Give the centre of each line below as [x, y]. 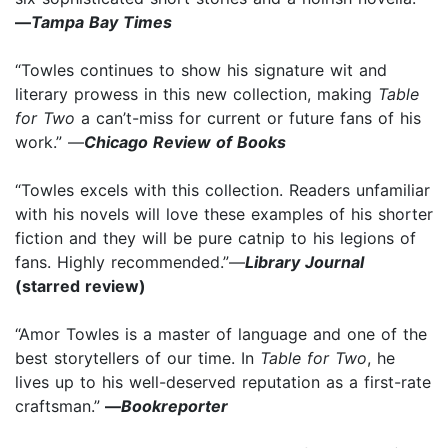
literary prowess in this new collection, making [196, 93]
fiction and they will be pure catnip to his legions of [215, 237]
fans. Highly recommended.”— [130, 261]
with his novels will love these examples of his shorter [224, 213]
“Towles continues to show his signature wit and [201, 69]
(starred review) [80, 285]
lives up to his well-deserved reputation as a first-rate [223, 381]
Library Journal [304, 261]
